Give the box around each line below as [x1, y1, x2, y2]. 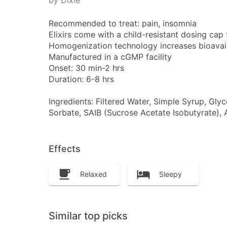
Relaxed [80, 170, 107, 179]
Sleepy [159, 170, 182, 179]
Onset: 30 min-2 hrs [49, 63, 124, 73]
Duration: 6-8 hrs [49, 74, 114, 85]
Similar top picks [49, 209, 128, 222]
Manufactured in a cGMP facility [49, 52, 172, 62]
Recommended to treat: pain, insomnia [49, 18, 197, 29]
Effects [49, 143, 81, 155]
